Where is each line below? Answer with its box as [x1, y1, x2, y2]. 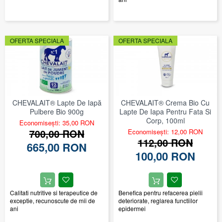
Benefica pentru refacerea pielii [118, 188, 203, 197]
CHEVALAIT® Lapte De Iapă [12, 98, 102, 108]
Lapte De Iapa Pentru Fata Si [119, 107, 211, 117]
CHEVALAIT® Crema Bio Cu [121, 98, 210, 108]
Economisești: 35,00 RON [19, 118, 94, 128]
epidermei [118, 204, 146, 213]
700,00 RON [29, 126, 84, 141]
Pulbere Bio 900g [30, 107, 84, 117]
